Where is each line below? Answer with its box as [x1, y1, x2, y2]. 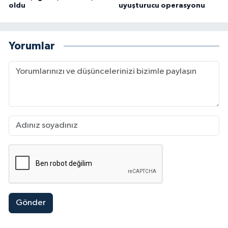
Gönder [15, 198, 46, 208]
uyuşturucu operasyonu [118, 2, 205, 9]
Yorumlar [9, 41, 55, 52]
